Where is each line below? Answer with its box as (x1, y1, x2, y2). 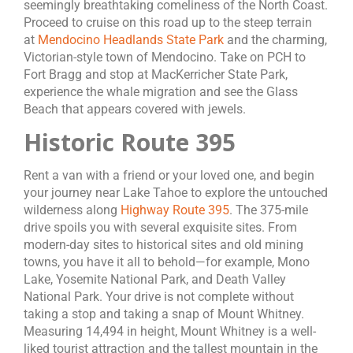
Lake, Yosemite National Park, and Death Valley (24, 272, 286, 287)
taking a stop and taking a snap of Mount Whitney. (24, 307, 304, 321)
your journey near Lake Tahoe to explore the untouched (24, 185, 328, 200)
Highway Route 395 (121, 203, 229, 217)
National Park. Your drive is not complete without (24, 289, 294, 304)
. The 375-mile (229, 203, 308, 217)
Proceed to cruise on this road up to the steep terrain (24, 15, 312, 30)
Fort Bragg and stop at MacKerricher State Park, (24, 67, 288, 82)
